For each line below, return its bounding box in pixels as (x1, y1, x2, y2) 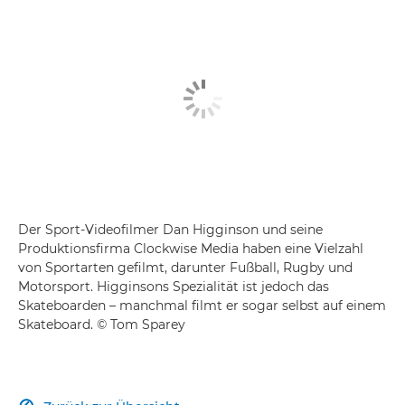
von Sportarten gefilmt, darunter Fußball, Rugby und (18, 259, 353, 276)
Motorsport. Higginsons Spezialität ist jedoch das (18, 278, 329, 295)
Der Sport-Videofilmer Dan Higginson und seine (18, 221, 323, 238)
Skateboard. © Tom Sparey (18, 316, 185, 333)
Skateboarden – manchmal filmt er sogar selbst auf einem (18, 297, 386, 314)
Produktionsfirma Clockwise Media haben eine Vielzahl (18, 240, 363, 257)
